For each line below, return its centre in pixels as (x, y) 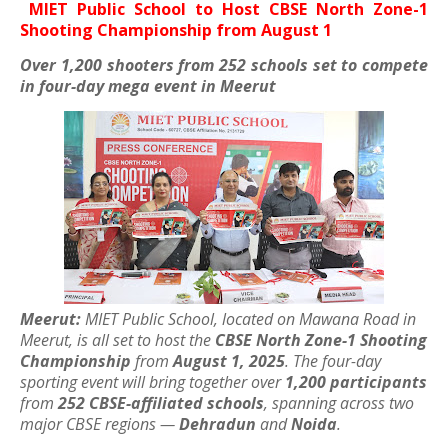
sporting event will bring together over (152, 382)
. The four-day (333, 361)
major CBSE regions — (99, 424)
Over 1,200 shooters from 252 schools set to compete (224, 65)
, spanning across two (339, 403)
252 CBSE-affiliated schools (161, 403)
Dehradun (217, 424)
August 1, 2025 (229, 361)
